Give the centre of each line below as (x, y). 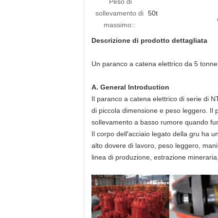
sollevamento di (119, 13)
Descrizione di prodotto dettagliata (149, 40)
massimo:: (119, 25)
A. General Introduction (130, 87)
